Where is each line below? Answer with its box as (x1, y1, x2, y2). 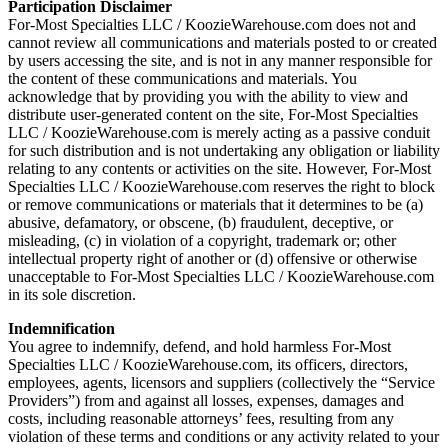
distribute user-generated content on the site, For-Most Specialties (8, 105, 418, 123)
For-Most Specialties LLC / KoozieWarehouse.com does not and (8, 15, 416, 33)
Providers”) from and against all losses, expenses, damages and (8, 391, 404, 409)
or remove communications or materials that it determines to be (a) (8, 195, 423, 213)
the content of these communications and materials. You (8, 69, 357, 87)
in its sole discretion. (8, 285, 136, 303)
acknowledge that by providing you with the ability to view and (8, 87, 408, 105)
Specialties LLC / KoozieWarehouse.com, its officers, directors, (8, 355, 408, 373)
